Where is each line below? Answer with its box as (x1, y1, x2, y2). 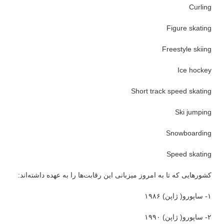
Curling (189, 3, 211, 11)
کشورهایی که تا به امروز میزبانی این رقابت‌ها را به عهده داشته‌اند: (18, 171, 211, 179)
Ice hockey (177, 66, 211, 74)
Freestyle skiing (162, 45, 211, 53)
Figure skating (166, 24, 211, 32)
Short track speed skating (131, 87, 211, 95)
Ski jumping (175, 108, 211, 116)
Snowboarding (166, 129, 211, 137)
